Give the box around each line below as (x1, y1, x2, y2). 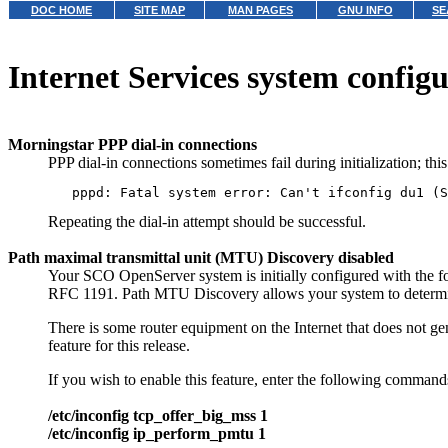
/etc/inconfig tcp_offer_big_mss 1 (48, 406, 268, 424)
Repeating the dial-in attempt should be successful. (48, 212, 366, 230)
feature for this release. (48, 336, 190, 354)
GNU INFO (337, 4, 393, 16)
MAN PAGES (228, 4, 293, 16)
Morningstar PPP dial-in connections (8, 135, 257, 153)
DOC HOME (31, 4, 92, 16)
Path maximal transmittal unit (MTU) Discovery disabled (8, 248, 394, 266)
